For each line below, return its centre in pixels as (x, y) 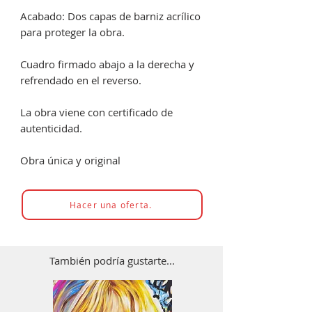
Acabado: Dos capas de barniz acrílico (110, 16)
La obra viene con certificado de (96, 112)
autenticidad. (51, 128)
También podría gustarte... (112, 261)
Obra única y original (70, 161)
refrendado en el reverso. (81, 80)
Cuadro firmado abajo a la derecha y (107, 64)
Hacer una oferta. (111, 205)
